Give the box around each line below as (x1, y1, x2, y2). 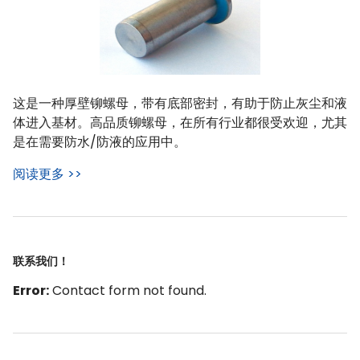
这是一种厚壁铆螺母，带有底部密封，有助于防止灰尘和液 (13, 93, 347, 112)
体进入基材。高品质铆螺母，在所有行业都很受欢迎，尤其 (13, 112, 347, 132)
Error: (13, 280, 49, 300)
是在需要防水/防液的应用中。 (13, 132, 186, 151)
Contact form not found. (49, 280, 207, 300)
